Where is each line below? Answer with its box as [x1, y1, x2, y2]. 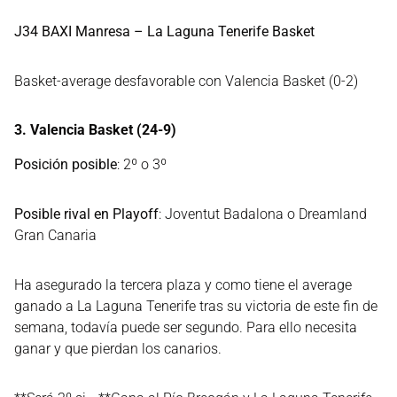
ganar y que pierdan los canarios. [14, 340, 222, 357]
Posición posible [14, 156, 117, 173]
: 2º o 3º [117, 156, 167, 173]
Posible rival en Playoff [14, 206, 159, 222]
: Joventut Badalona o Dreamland [159, 206, 367, 222]
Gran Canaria [14, 227, 97, 244]
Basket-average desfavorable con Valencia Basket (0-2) [14, 73, 358, 90]
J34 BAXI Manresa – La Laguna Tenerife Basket [14, 23, 315, 40]
